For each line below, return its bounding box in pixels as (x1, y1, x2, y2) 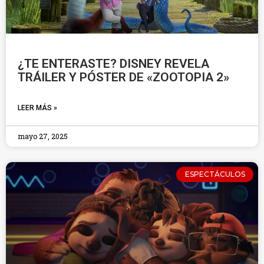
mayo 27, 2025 (18, 131, 68, 141)
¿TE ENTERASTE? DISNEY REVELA (18, 57, 209, 71)
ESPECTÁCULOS (184, 170, 245, 179)
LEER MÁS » (18, 104, 57, 112)
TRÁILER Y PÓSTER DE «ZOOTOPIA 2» (18, 70, 229, 84)
